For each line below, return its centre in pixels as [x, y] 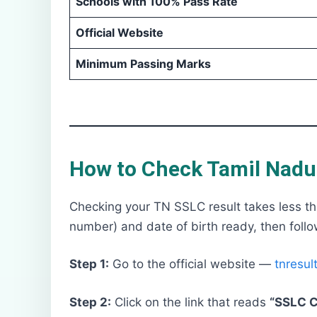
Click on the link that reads [190, 302]
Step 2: [90, 302]
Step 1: [89, 264]
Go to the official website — [192, 264]
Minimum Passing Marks [143, 63]
